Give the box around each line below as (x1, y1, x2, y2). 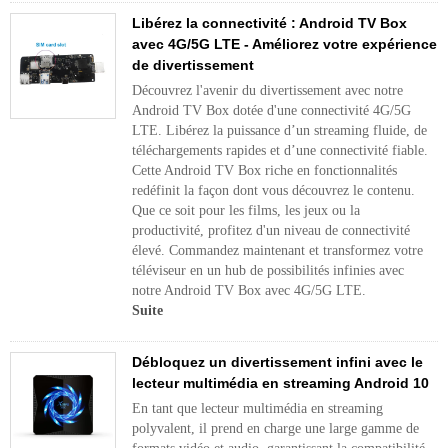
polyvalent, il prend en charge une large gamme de (132, 421, 419, 436)
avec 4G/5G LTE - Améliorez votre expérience (132, 36, 437, 52)
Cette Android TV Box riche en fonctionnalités (132, 163, 397, 178)
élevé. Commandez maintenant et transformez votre (132, 243, 423, 258)
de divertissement (132, 57, 254, 73)
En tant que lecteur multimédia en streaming (132, 401, 383, 416)
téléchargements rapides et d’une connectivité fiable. (132, 143, 428, 158)
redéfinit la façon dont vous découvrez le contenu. (132, 183, 415, 198)
